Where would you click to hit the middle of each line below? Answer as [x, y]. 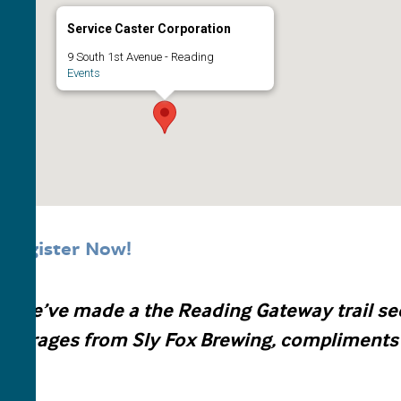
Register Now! [68, 249]
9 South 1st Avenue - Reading [140, 56]
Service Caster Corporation [149, 28]
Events [83, 73]
